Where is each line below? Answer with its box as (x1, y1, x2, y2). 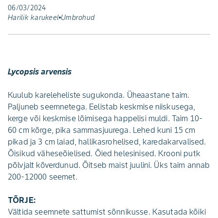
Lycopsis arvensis (8, 67, 72, 76)
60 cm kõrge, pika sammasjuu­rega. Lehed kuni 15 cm (8, 125, 196, 135)
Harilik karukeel (8, 13, 59, 22)
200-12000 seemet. (8, 172, 78, 182)
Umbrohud (61, 13, 94, 22)
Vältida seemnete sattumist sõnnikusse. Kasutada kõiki (8, 207, 206, 217)
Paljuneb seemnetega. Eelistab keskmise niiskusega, (8, 102, 196, 111)
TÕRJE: (8, 195, 36, 205)
